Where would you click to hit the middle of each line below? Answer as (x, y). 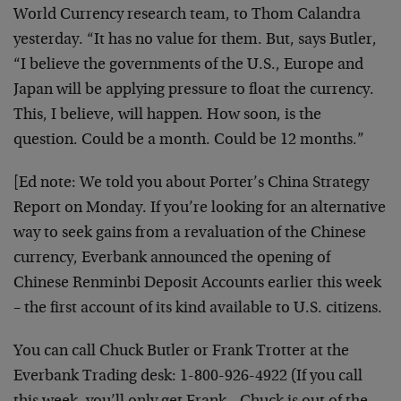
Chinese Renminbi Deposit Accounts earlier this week (197, 284)
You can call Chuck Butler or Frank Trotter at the (181, 352)
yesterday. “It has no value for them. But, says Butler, (195, 40)
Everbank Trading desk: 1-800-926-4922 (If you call (188, 377)
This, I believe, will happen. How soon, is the (167, 115)
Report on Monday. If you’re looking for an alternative (200, 209)
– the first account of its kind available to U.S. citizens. (198, 309)
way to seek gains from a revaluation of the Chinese (190, 234)
